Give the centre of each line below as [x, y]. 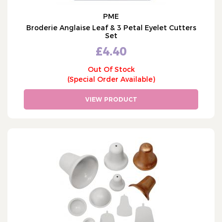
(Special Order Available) [111, 79]
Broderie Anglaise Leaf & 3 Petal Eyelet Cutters [111, 28]
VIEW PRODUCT [111, 99]
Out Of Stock [111, 69]
